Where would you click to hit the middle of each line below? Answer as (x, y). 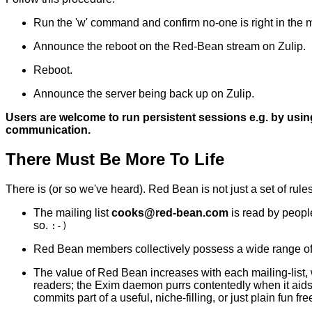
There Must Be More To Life (115, 159)
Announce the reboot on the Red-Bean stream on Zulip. (170, 46)
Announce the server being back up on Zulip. (144, 93)
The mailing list (72, 213)
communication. (48, 130)
